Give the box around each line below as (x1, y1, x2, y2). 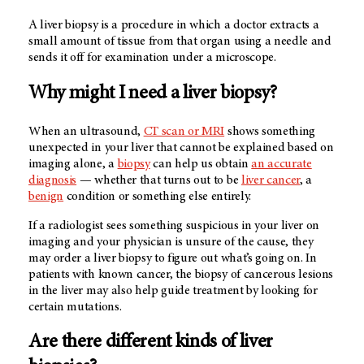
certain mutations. (28, 300, 124, 314)
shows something (224, 124, 316, 138)
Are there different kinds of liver (28, 333, 274, 353)
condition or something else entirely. (63, 189, 254, 203)
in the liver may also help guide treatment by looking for (28, 284, 318, 297)
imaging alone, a (28, 157, 118, 171)
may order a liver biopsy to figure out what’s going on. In (28, 251, 317, 265)
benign (28, 189, 64, 203)
